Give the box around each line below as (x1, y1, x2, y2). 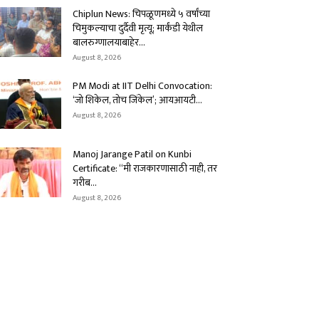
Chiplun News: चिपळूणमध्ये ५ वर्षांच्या (73, 6, 210, 22)
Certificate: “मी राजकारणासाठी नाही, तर (73, 160, 217, 177)
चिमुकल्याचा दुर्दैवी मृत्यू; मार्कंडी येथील (73, 20, 203, 36)
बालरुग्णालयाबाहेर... (73, 34, 145, 51)
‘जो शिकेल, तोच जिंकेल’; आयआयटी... (73, 92, 202, 108)
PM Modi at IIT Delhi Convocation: (73, 78, 212, 94)
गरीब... (73, 174, 97, 191)
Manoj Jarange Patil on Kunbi (73, 146, 192, 162)
